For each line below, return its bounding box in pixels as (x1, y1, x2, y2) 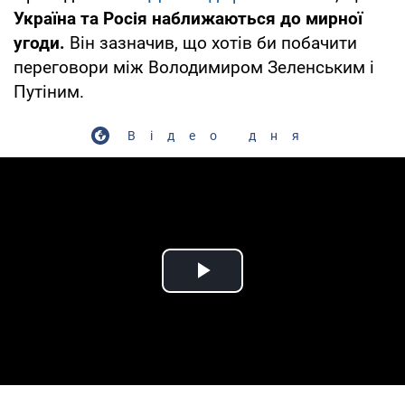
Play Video (202, 276, 333, 306)
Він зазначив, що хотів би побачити (65, 32, 357, 53)
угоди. (14, 32, 65, 53)
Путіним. (14, 80, 84, 102)
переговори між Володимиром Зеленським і (14, 56, 374, 78)
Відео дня (127, 127, 314, 143)
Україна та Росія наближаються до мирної (14, 7, 363, 29)
